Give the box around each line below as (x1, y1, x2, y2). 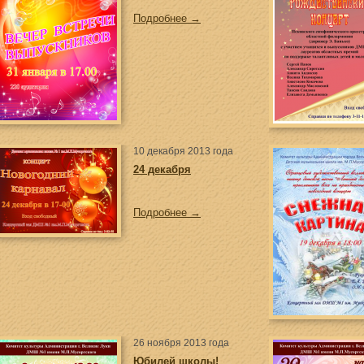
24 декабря (133, 163, 191, 175)
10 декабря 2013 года (133, 145, 233, 157)
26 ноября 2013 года (133, 337, 229, 349)
